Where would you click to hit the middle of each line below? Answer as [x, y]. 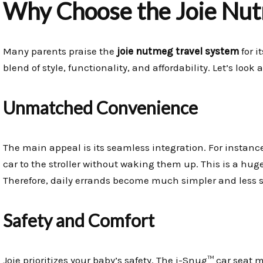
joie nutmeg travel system [178, 51]
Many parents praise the [60, 51]
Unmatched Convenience [100, 108]
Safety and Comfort [79, 220]
